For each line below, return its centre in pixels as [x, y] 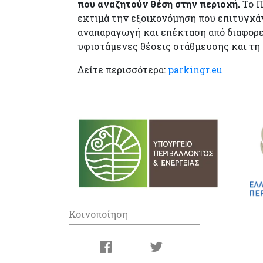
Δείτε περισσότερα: [122, 70]
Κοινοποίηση [98, 214]
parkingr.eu [194, 70]
